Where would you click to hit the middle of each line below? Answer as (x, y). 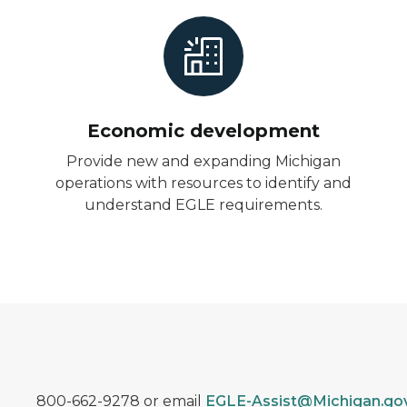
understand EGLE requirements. (203, 205)
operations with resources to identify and (203, 183)
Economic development (203, 131)
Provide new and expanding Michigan (203, 161)
